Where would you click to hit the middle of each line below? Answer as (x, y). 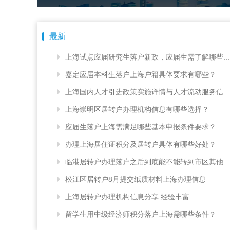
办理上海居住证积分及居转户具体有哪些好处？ (141, 144)
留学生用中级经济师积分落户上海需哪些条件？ (141, 214)
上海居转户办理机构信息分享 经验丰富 (127, 196)
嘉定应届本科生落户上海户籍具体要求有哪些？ (141, 74)
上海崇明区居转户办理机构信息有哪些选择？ (137, 109)
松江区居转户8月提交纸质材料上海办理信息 (136, 179)
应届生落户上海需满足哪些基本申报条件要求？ (141, 127)
